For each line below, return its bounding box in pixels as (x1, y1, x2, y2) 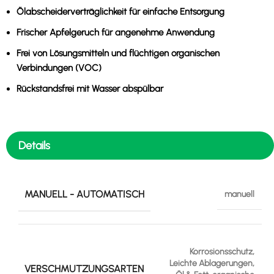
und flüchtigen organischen (109, 47, 220, 59)
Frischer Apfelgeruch (17, 26, 99, 38)
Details (18, 138, 50, 152)
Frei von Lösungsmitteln (17, 47, 109, 59)
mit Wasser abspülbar (76, 83, 163, 94)
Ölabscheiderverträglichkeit (17, 6, 127, 17)
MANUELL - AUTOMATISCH (24, 188, 144, 200)
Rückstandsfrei (17, 83, 76, 94)
